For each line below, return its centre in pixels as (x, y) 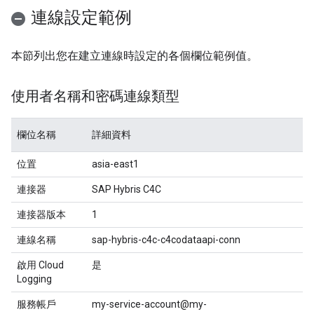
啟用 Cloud (40, 265)
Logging (34, 279)
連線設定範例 (81, 18)
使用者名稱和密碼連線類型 (95, 96)
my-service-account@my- (149, 304)
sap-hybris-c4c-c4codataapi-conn (166, 240)
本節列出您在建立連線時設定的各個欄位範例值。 (135, 56)
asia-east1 (115, 164)
